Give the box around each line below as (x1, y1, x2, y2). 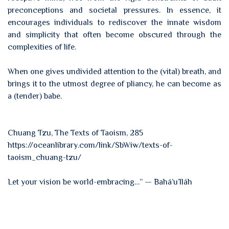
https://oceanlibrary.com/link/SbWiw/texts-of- (8, 141, 173, 150)
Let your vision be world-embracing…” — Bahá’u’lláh (8, 177, 192, 187)
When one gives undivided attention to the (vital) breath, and (8, 67, 221, 76)
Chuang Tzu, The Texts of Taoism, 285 (8, 128, 143, 138)
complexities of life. (8, 42, 76, 52)
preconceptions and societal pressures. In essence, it (8, 6, 221, 15)
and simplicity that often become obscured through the (8, 30, 221, 39)
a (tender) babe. (8, 91, 62, 101)
